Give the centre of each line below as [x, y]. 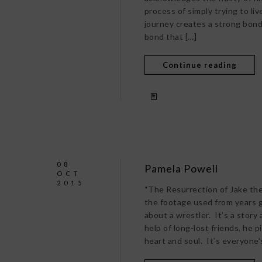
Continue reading [199, 65]
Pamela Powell [181, 168]
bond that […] [170, 37]
